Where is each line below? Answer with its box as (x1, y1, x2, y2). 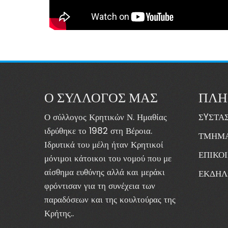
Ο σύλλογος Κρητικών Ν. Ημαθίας (44, 111, 167, 123)
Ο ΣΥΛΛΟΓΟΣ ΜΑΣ (44, 87, 158, 106)
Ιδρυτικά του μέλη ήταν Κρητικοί (44, 138, 163, 151)
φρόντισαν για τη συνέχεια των (44, 180, 155, 192)
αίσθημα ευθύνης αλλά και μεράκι (44, 166, 165, 178)
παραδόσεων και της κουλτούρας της (44, 193, 176, 206)
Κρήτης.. (44, 207, 74, 219)
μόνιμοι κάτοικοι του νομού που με (44, 152, 172, 164)
